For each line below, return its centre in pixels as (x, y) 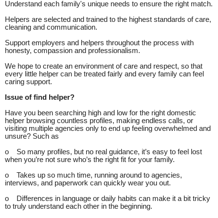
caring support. (29, 82)
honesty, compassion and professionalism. (73, 50)
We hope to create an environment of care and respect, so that (104, 66)
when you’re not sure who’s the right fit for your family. (90, 159)
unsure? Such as (32, 136)
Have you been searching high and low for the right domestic (100, 113)
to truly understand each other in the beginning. (79, 206)
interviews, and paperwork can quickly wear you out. (88, 183)
